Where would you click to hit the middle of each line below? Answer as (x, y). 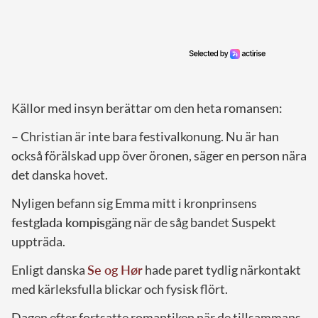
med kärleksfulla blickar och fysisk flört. (120, 289)
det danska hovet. (60, 175)
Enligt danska (49, 270)
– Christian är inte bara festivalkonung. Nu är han (145, 137)
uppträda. (38, 242)
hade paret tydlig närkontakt (222, 270)
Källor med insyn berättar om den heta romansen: (147, 108)
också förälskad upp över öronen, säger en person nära (159, 156)
